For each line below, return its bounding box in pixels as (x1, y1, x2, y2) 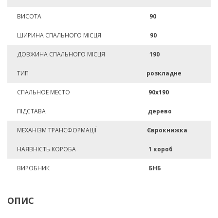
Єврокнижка (147, 126, 187, 134)
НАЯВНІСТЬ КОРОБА (17, 145, 76, 153)
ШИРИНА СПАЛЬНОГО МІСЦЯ (17, 31, 101, 39)
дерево (148, 107, 172, 115)
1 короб (148, 145, 173, 153)
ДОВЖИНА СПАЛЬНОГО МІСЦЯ (17, 50, 105, 58)
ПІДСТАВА (17, 107, 46, 115)
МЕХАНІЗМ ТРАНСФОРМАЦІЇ (17, 126, 96, 134)
